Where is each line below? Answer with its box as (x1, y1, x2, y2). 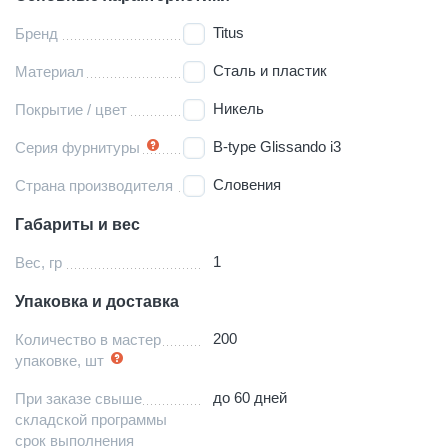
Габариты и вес (15, 215, 140, 233)
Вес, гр (15, 253, 62, 271)
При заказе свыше (15, 389, 142, 407)
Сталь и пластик (213, 61, 328, 79)
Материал (15, 62, 84, 80)
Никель (213, 99, 265, 117)
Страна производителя (15, 176, 173, 194)
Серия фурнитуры (15, 138, 140, 156)
